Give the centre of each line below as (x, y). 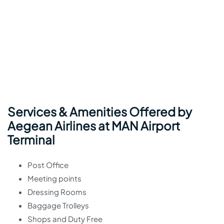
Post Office (48, 165)
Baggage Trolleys (58, 205)
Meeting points (54, 178)
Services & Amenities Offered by (100, 111)
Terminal (31, 139)
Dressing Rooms (57, 192)
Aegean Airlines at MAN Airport (94, 125)
